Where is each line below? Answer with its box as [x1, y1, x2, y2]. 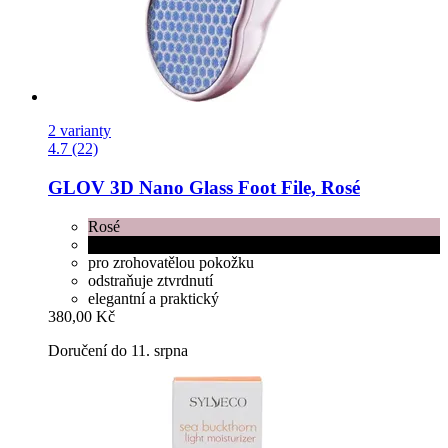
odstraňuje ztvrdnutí [88, 271, 213, 289]
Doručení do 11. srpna [48, 341, 188, 359]
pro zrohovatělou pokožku [88, 253, 254, 271]
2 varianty [48, 122, 111, 140]
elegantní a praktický [88, 289, 219, 307]
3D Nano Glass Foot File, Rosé [105, 177, 360, 199]
